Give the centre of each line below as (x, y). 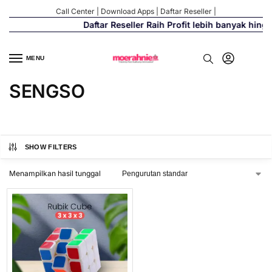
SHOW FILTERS (51, 147)
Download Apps (127, 11)
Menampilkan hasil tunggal (55, 174)
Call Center (75, 11)
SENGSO (47, 91)
